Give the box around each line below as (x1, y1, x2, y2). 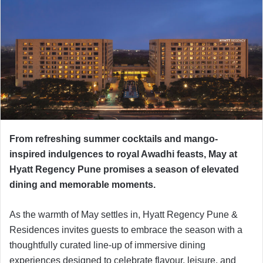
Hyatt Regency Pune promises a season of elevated (9, 164, 239, 174)
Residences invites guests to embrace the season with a (9, 224, 242, 235)
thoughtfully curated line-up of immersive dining (9, 240, 205, 250)
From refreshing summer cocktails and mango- (9, 133, 218, 144)
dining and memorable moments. (9, 179, 156, 190)
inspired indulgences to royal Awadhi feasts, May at (9, 149, 237, 159)
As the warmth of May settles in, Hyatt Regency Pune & (9, 209, 238, 220)
